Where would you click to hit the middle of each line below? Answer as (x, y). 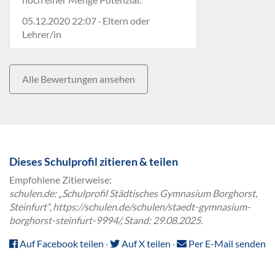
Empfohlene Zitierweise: (60, 180)
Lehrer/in (42, 34)
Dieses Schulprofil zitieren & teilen (94, 161)
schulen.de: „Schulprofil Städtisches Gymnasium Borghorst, (133, 193)
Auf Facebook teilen (61, 243)
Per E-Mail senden (226, 243)
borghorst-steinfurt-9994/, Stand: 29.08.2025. (106, 220)
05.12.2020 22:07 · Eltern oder (86, 21)
